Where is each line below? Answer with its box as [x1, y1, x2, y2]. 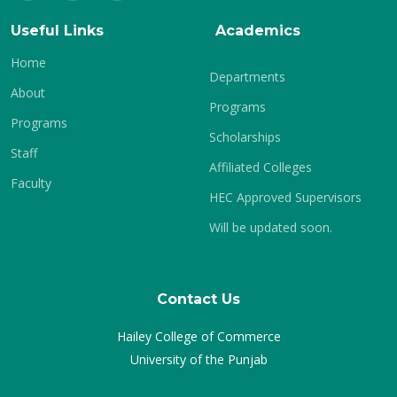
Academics [215, 22, 300, 39]
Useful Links [11, 22, 104, 39]
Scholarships [209, 128, 281, 145]
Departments [209, 68, 285, 85]
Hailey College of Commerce [116, 328, 281, 345]
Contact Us [157, 291, 240, 307]
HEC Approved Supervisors [209, 189, 362, 206]
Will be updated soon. [209, 219, 332, 236]
